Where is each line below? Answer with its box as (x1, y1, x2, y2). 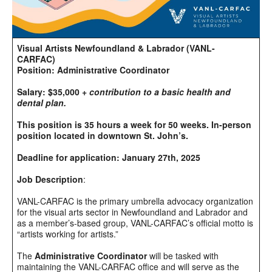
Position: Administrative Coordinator (17, 63, 172, 76)
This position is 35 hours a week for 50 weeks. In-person (17, 118, 251, 131)
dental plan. (17, 96, 66, 109)
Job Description (17, 172, 83, 185)
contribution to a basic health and (87, 85, 231, 98)
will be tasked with (147, 249, 219, 262)
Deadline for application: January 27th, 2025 (17, 151, 200, 163)
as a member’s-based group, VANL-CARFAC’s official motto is (17, 216, 253, 229)
